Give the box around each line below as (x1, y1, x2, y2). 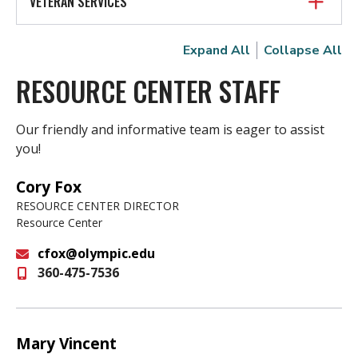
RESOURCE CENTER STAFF (16, 70, 280, 112)
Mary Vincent (16, 332, 117, 355)
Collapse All (264, 42, 342, 60)
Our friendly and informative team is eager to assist (16, 121, 324, 139)
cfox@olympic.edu (38, 245, 156, 263)
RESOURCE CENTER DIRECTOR (16, 198, 179, 214)
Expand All (183, 42, 250, 60)
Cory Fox (16, 176, 82, 198)
